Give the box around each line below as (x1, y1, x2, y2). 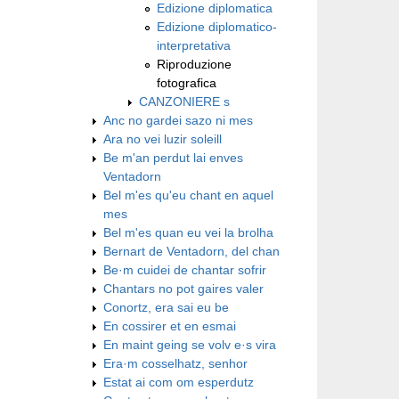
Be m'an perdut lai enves (103, 150, 243, 165)
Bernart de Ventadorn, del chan (103, 243, 280, 258)
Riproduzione (157, 56, 232, 71)
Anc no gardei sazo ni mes (103, 112, 253, 127)
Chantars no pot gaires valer (103, 281, 264, 296)
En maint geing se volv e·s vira (103, 337, 276, 352)
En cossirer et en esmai (103, 318, 236, 333)
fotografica (157, 75, 216, 90)
